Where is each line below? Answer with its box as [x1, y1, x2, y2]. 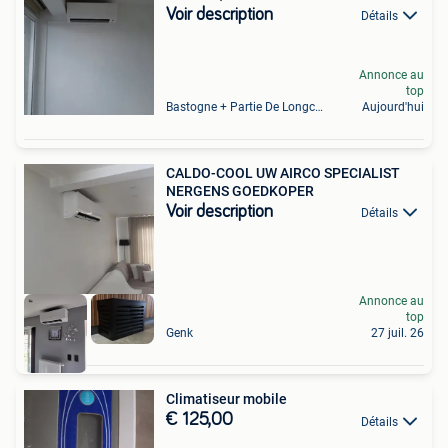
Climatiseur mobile [166, 391, 287, 408]
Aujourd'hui [362, 100, 424, 115]
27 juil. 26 [371, 326, 424, 341]
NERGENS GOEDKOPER [166, 183, 314, 200]
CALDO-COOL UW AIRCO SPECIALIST [166, 165, 400, 182]
